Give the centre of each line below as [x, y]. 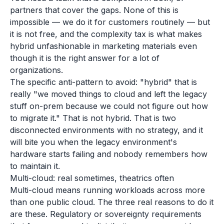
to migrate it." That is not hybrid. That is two [93, 118]
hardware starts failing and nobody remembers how [109, 154]
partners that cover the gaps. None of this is [94, 10]
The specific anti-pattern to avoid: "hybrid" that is [103, 82]
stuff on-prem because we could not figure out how [109, 106]
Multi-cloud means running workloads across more [107, 190]
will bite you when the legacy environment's [93, 142]
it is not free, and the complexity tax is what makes [106, 34]
